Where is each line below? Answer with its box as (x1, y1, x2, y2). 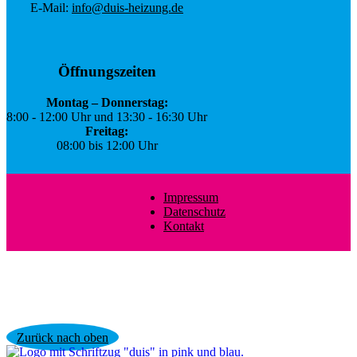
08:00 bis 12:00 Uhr (56, 138, 158, 152)
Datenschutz (163, 204, 226, 218)
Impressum (163, 190, 218, 204)
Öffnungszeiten (57, 62, 156, 80)
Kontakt (163, 218, 204, 233)
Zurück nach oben (17, 330, 108, 344)
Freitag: (85, 124, 128, 138)
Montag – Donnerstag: (45, 95, 168, 109)
